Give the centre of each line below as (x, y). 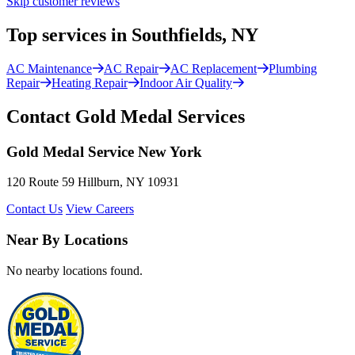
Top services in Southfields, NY (132, 35)
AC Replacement (214, 68)
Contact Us (34, 209)
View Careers (100, 209)
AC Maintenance (49, 68)
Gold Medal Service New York (104, 151)
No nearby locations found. (74, 270)
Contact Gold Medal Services (126, 116)
